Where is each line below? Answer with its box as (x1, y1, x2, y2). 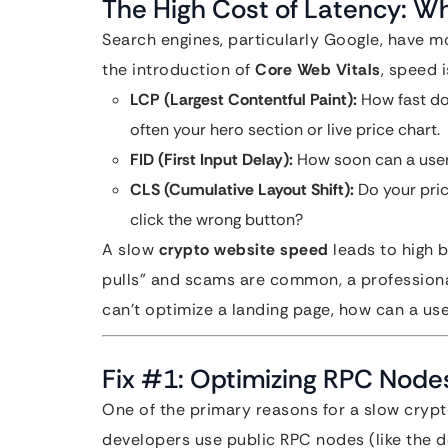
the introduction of (102, 59, 255, 80)
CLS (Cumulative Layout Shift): (130, 179, 354, 200)
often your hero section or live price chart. (130, 119, 440, 140)
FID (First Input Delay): (130, 149, 293, 170)
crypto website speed (158, 239, 329, 260)
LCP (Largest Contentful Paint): (130, 89, 357, 110)
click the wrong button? (130, 209, 303, 230)
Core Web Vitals (255, 59, 381, 80)
